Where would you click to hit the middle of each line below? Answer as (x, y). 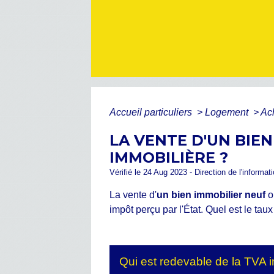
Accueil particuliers (152, 112)
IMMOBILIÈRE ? (169, 157)
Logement (228, 112)
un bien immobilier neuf (211, 194)
